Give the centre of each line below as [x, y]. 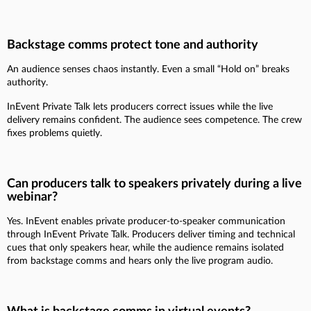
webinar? [32, 197]
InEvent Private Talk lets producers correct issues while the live [140, 107]
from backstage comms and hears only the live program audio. [140, 261]
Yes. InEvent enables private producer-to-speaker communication [146, 221]
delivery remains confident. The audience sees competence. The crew [154, 120]
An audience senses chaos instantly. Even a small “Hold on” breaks [148, 69]
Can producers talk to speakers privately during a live [154, 184]
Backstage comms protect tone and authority [133, 45]
